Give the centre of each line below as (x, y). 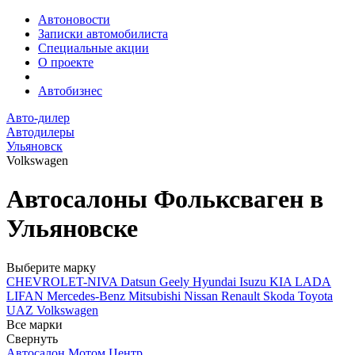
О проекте (66, 62)
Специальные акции (94, 48)
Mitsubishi (156, 296)
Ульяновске (72, 229)
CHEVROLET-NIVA (63, 281)
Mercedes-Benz (88, 296)
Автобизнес (70, 91)
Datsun (140, 281)
